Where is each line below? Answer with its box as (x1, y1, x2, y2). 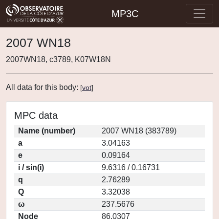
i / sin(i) (18, 163, 44, 172)
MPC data (14, 110, 58, 121)
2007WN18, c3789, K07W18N (6, 55, 111, 64)
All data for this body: (6, 83, 80, 91)
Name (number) (18, 127, 75, 135)
